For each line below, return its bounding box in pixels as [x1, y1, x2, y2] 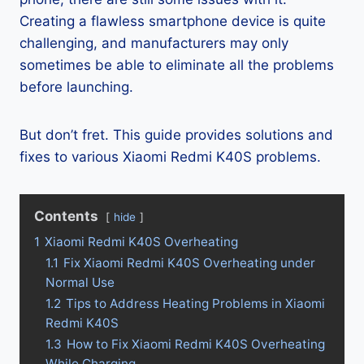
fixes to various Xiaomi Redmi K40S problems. [19, 149, 321, 166]
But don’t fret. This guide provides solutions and [19, 127, 333, 144]
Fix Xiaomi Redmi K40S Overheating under [63, 255, 315, 271]
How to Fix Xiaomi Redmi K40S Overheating [67, 336, 325, 353]
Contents [34, 208, 98, 225]
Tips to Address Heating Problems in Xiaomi [66, 296, 325, 312]
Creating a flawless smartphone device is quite [19, 13, 326, 30]
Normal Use [45, 275, 115, 291]
